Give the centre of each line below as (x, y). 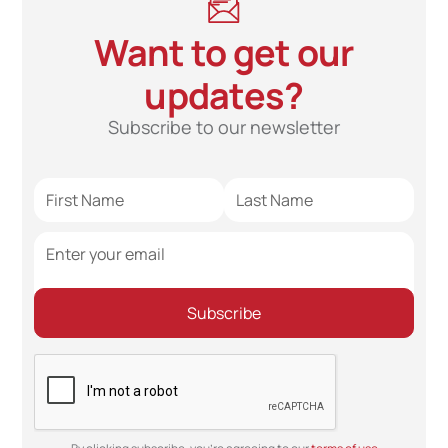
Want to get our (224, 53)
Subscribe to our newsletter (224, 127)
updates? (224, 96)
